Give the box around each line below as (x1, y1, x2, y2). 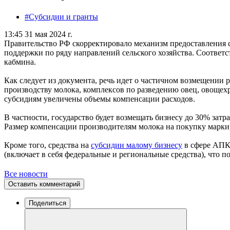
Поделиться (29, 199, 66, 207)
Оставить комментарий (8, 180, 80, 188)
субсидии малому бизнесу (91, 140, 182, 149)
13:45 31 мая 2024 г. (4, 29, 72, 39)
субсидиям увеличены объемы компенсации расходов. (4, 94, 195, 103)
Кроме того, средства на (4, 140, 91, 149)
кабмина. (4, 57, 36, 66)
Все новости (4, 169, 48, 178)
